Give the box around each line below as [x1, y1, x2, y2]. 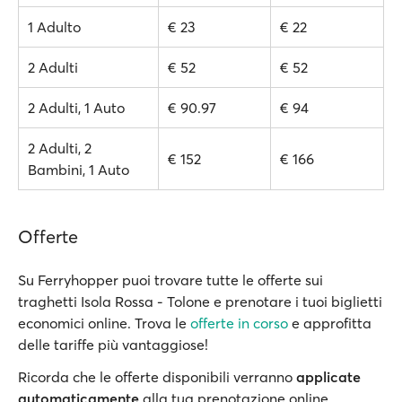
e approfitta [288, 314, 371, 332]
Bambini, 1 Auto [28, 161, 129, 179]
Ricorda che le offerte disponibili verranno [18, 368, 296, 386]
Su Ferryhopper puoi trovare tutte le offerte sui [18, 271, 323, 289]
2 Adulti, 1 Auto [28, 99, 125, 117]
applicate [296, 368, 361, 386]
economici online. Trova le [18, 314, 190, 332]
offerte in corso [190, 314, 288, 332]
